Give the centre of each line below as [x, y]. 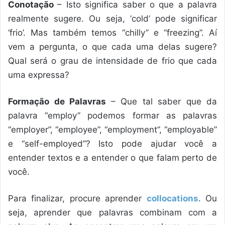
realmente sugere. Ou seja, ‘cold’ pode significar [113, 19]
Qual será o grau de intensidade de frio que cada [113, 61]
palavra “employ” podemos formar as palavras [113, 116]
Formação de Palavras [60, 102]
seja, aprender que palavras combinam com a [113, 213]
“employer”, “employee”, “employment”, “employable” [113, 130]
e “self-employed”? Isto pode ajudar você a [113, 144]
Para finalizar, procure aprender [77, 199]
